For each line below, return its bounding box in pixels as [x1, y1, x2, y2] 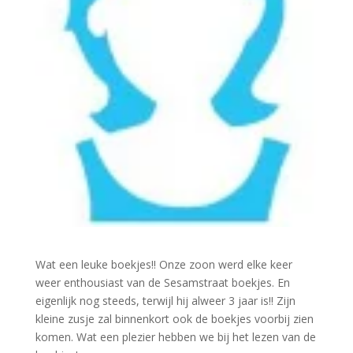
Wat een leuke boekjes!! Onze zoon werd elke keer [35, 257, 292, 273]
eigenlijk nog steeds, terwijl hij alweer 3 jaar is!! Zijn [35, 293, 295, 309]
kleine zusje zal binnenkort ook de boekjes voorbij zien [35, 311, 314, 327]
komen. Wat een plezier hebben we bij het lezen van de [35, 329, 316, 345]
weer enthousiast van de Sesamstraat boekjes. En [35, 275, 290, 291]
